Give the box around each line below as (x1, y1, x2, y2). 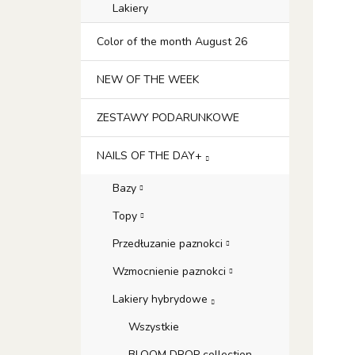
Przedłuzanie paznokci (113, 236, 226, 251)
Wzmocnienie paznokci (113, 264, 229, 279)
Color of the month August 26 (97, 34, 247, 49)
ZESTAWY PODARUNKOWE (97, 110, 239, 125)
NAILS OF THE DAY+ (97, 148, 205, 163)
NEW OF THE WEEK (97, 72, 199, 87)
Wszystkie (128, 319, 179, 334)
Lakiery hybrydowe (113, 292, 211, 307)
